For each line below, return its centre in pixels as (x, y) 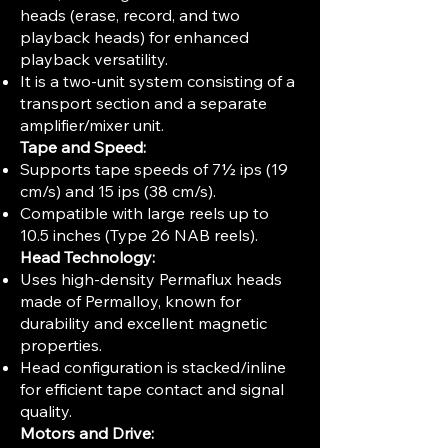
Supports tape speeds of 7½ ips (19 (154, 169)
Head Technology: (87, 257)
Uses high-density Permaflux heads (151, 279)
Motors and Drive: (87, 433)
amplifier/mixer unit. (92, 125)
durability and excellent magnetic (143, 323)
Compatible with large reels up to (144, 213)
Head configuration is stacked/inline (153, 367)
